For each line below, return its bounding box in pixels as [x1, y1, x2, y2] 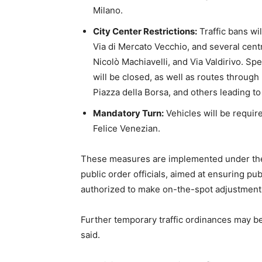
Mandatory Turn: [93, 108, 164, 119]
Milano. [93, 5, 123, 16]
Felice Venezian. [93, 123, 160, 134]
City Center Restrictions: [93, 26, 197, 37]
